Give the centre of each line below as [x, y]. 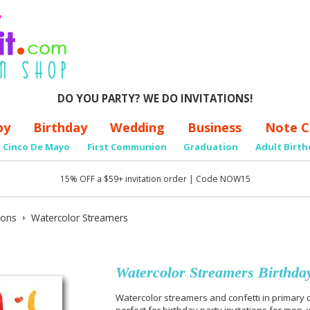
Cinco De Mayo [36, 147]
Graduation [211, 147]
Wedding [138, 127]
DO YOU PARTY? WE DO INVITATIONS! [155, 98]
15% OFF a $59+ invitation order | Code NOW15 [155, 179]
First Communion [127, 147]
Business [215, 127]
